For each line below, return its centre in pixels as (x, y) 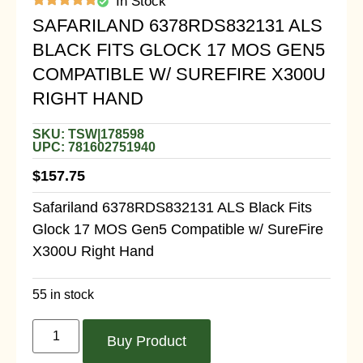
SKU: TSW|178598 (88, 134)
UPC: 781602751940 (94, 147)
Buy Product (147, 341)
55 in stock (63, 295)
